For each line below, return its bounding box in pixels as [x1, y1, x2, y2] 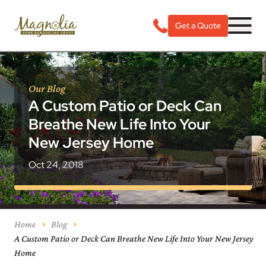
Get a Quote [175, 20, 221, 31]
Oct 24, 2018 [28, 159, 84, 171]
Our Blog [28, 83, 65, 94]
